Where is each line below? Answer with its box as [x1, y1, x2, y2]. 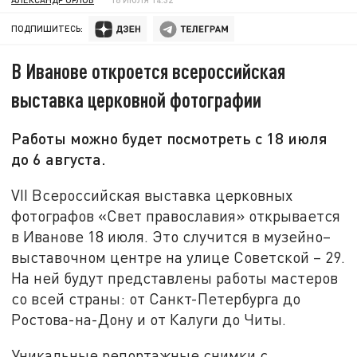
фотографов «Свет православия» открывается [11, 206, 341, 225]
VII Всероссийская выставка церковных [11, 185, 293, 204]
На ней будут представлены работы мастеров [11, 268, 339, 287]
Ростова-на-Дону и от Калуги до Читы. [11, 309, 287, 328]
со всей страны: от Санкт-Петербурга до [11, 288, 301, 308]
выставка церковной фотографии [11, 87, 262, 112]
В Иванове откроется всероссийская [11, 58, 286, 84]
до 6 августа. [11, 149, 107, 169]
